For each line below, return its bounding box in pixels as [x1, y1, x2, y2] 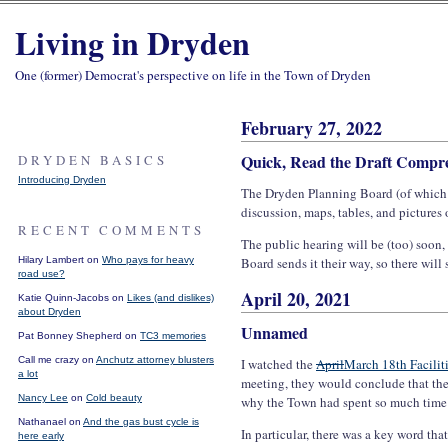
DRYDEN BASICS [18, 151, 168, 169]
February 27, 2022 [241, 115, 382, 141]
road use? [18, 268, 65, 279]
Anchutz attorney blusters [96, 354, 214, 365]
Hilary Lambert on [18, 254, 102, 265]
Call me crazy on [18, 354, 96, 365]
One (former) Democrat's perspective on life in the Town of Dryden [15, 66, 371, 84]
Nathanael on [18, 416, 83, 427]
